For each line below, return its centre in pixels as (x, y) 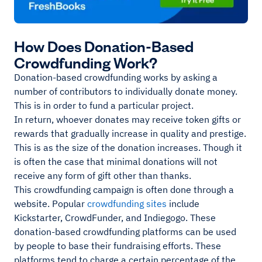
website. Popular (51, 204)
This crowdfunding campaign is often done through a (124, 190)
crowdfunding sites (127, 204)
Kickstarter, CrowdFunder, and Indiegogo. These (115, 218)
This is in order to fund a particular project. (105, 106)
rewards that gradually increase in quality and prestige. (130, 134)
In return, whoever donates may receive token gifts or (127, 120)
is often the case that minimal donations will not (116, 162)
